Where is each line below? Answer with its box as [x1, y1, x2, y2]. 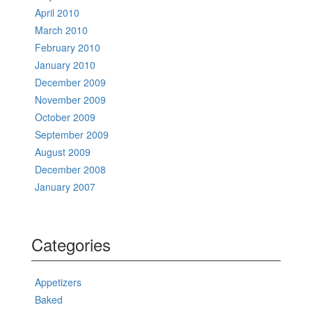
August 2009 [35, 144, 91, 159]
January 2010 [35, 57, 95, 72]
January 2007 [35, 179, 95, 194]
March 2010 [35, 22, 88, 37]
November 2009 [35, 92, 106, 107]
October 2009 [35, 109, 95, 124]
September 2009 [35, 127, 109, 141]
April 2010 [35, 5, 79, 19]
